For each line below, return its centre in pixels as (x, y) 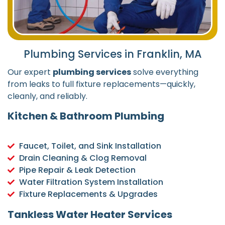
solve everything (165, 72)
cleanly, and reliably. (47, 96)
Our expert (30, 72)
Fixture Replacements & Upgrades (88, 194)
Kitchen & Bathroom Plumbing (86, 116)
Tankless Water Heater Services (90, 214)
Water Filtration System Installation (91, 182)
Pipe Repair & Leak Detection (77, 170)
